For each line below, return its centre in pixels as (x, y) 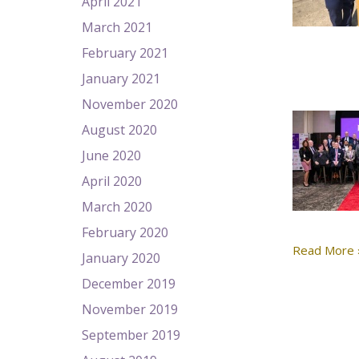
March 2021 (117, 27)
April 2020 (112, 181)
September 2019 (131, 335)
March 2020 (117, 207)
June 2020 (111, 155)
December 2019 (129, 284)
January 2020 (121, 258)
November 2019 (130, 309)
